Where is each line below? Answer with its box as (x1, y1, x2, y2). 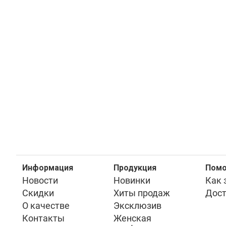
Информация (22, 162, 73, 173)
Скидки (22, 187, 54, 198)
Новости (22, 175, 58, 186)
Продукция (114, 162, 157, 173)
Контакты (22, 212, 65, 223)
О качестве (22, 200, 70, 211)
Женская (114, 212, 152, 223)
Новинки (114, 175, 151, 186)
